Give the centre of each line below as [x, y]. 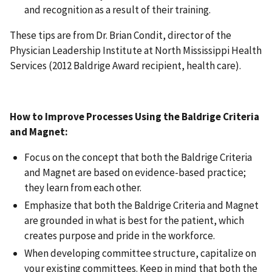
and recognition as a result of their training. [117, 9]
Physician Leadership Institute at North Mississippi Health [136, 50]
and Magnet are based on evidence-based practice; [135, 172]
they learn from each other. [83, 187]
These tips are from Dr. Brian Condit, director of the [121, 35]
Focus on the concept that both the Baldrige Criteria [138, 157]
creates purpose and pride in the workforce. [120, 235]
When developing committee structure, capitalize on [140, 253]
